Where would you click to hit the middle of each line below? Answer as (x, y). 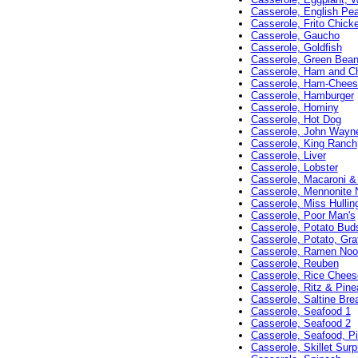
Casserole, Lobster (294, 168)
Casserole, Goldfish (296, 48)
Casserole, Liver (288, 156)
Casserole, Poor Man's (303, 216)
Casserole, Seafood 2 (300, 324)
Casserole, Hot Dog (296, 120)
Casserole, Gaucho (295, 36)
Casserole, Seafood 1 (300, 312)
